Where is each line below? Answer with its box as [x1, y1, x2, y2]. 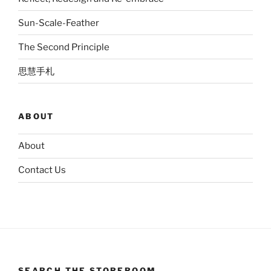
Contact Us [18, 165, 66, 176]
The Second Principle [18, 41, 109, 53]
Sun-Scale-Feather [18, 17, 99, 28]
